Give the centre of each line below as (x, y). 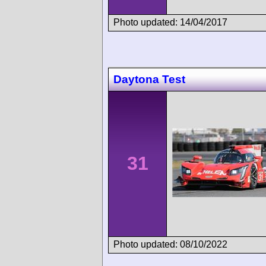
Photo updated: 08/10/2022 (170, 244)
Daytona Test (149, 79)
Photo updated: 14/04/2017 (170, 22)
